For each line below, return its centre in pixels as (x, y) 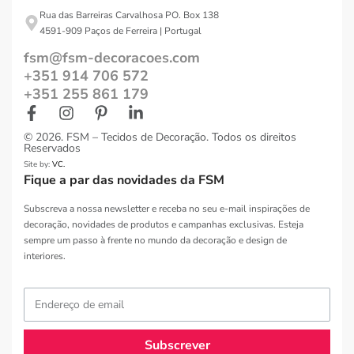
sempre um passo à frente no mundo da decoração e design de (155, 240)
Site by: (38, 164)
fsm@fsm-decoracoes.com (112, 58)
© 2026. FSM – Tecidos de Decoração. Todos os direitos (160, 137)
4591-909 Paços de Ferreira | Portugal (121, 31)
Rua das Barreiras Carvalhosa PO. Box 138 (129, 15)
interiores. (45, 256)
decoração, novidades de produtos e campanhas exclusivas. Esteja (164, 224)
